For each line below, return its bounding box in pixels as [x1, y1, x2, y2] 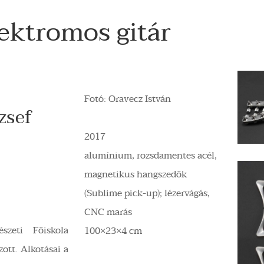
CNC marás [84, 204, 133, 220]
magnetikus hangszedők [84, 166, 187, 182]
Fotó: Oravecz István [84, 91, 171, 107]
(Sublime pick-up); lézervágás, [84, 185, 210, 201]
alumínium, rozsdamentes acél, [84, 147, 217, 163]
